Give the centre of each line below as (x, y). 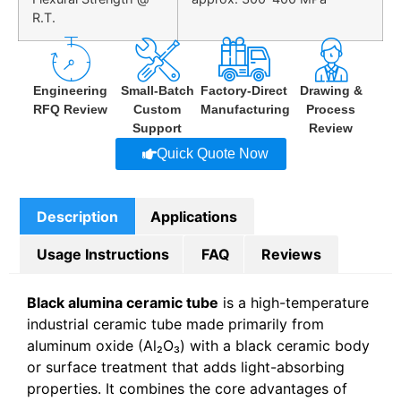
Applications (193, 216)
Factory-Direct (244, 90)
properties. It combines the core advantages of (187, 388)
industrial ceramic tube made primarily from (175, 324)
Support (157, 128)
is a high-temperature (294, 302)
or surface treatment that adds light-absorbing (186, 367)
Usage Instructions (103, 255)
